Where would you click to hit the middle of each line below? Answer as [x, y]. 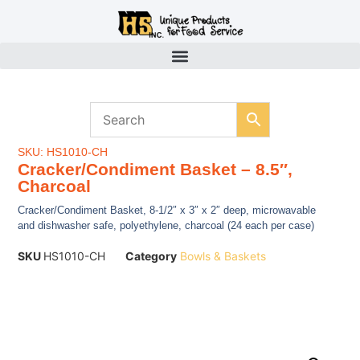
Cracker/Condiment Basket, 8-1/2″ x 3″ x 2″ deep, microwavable [167, 211]
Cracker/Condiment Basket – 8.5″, [155, 170]
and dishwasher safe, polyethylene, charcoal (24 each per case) [166, 226]
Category [151, 256]
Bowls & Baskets [223, 256]
